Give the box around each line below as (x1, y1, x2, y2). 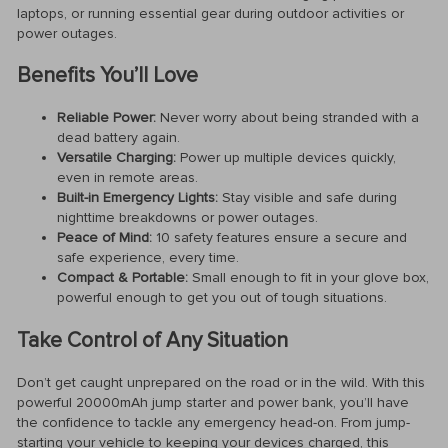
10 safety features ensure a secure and (152, 229, 407, 247)
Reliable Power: (57, 109, 156, 127)
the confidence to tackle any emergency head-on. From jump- (17, 414, 410, 432)
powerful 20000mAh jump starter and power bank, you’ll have (17, 394, 409, 412)
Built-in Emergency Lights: (57, 189, 218, 207)
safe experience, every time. (57, 249, 239, 267)
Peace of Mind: (57, 229, 152, 247)
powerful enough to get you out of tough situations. (57, 289, 387, 307)
